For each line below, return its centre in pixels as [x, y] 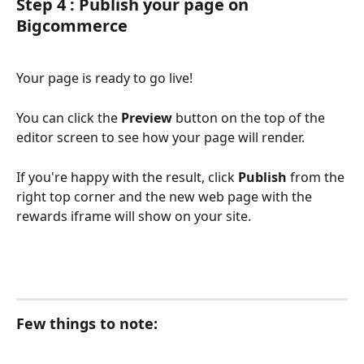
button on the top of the [250, 118]
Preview [147, 118]
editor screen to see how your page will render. [162, 138]
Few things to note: [87, 323]
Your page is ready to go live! [104, 78]
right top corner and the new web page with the [166, 196]
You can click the [69, 118]
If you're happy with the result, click [127, 177]
